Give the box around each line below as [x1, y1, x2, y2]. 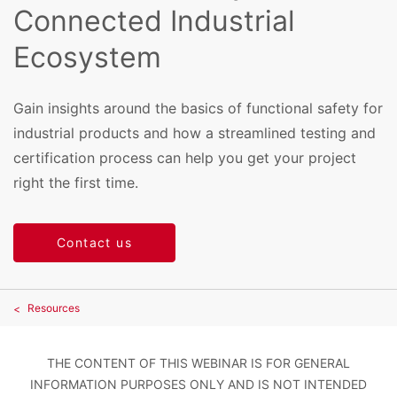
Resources [27, 301, 80, 315]
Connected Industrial [13, 4, 295, 39]
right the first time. [13, 173, 138, 191]
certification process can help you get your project [13, 148, 356, 167]
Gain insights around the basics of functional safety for [13, 98, 383, 117]
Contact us [57, 235, 132, 251]
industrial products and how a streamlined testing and [13, 123, 376, 142]
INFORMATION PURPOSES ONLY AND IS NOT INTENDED [30, 377, 367, 393]
